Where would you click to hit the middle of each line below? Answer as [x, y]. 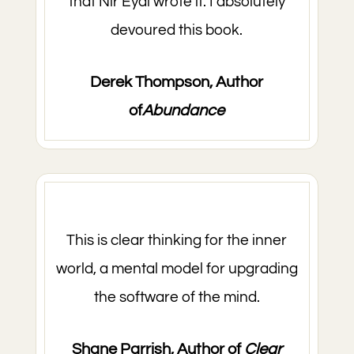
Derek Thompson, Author [177, 82]
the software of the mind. [177, 297]
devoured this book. [177, 30]
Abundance [184, 111]
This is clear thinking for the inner [177, 240]
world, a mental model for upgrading [177, 269]
